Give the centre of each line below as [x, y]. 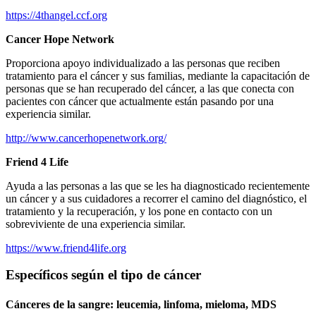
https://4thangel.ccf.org [56, 15]
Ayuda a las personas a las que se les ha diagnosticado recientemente [158, 186]
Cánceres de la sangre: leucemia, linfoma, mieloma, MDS [141, 304]
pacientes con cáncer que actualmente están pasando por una [140, 101]
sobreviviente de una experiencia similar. [96, 224]
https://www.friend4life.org [66, 248]
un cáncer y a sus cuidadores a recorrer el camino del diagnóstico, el [156, 198]
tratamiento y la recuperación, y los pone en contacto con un [139, 211]
